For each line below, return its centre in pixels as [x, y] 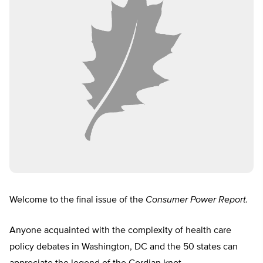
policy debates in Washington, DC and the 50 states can [124, 247]
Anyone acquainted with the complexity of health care [120, 231]
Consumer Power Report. [197, 200]
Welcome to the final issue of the [77, 200]
